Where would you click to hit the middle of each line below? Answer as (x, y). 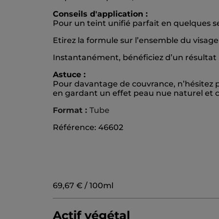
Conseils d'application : (100, 14)
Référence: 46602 (88, 128)
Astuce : (69, 75)
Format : (71, 110)
